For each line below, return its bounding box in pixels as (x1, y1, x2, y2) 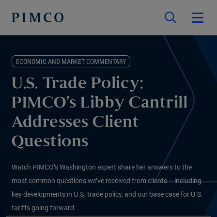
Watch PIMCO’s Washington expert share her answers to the (12, 163, 192, 171)
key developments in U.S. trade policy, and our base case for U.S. (12, 190, 203, 198)
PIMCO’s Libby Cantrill (12, 97, 187, 111)
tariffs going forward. (12, 204, 76, 212)
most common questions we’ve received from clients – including (12, 177, 201, 185)
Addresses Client (12, 116, 139, 130)
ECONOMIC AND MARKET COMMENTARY (16, 58, 126, 65)
